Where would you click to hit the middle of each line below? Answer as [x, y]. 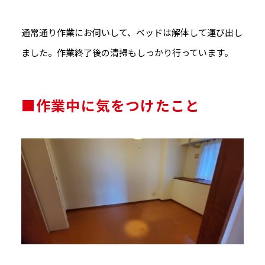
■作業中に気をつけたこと [111, 105]
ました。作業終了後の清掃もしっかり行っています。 [127, 52]
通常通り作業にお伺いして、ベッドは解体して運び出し [132, 32]
